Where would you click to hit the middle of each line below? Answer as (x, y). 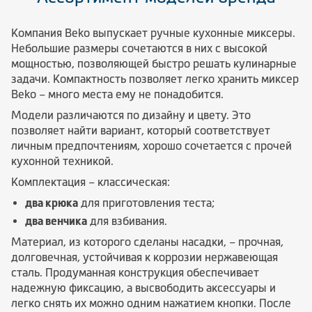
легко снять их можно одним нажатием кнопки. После (151, 303)
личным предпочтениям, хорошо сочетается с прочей (151, 146)
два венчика (56, 221)
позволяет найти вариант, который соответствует (141, 130)
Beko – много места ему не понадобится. (117, 94)
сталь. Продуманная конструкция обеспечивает (135, 272)
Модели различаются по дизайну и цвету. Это (131, 115)
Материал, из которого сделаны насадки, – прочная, (147, 242)
